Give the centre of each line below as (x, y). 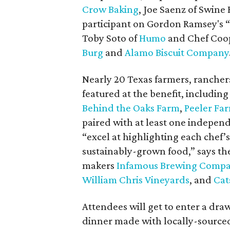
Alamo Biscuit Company (177, 52)
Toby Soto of (111, 38)
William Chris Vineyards (136, 180)
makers (99, 165)
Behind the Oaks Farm (131, 108)
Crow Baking (110, 9)
